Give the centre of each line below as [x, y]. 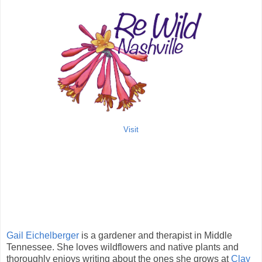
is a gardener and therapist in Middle [156, 235]
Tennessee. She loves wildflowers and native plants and [123, 247]
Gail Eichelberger [43, 235]
